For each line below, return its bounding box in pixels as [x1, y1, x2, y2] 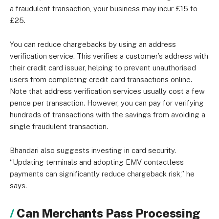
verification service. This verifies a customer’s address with [10, 52, 208, 60]
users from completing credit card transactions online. [10, 75, 192, 84]
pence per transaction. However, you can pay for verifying [10, 99, 204, 107]
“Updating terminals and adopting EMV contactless [10, 158, 184, 166]
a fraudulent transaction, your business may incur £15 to [10, 4, 197, 13]
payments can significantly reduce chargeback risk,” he [10, 170, 195, 178]
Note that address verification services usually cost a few [10, 87, 205, 95]
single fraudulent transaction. [10, 122, 108, 131]
